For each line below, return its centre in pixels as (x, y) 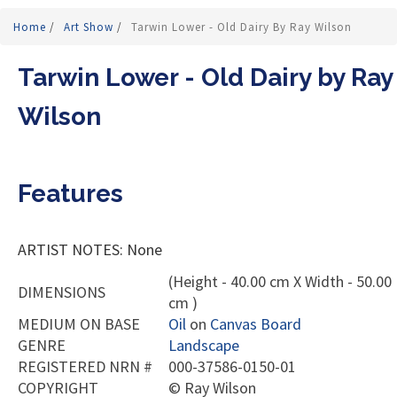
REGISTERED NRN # (85, 367)
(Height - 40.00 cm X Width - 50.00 (280, 282)
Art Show (90, 27)
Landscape (204, 346)
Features (70, 194)
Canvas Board (256, 324)
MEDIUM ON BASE (79, 324)
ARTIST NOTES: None (90, 250)
